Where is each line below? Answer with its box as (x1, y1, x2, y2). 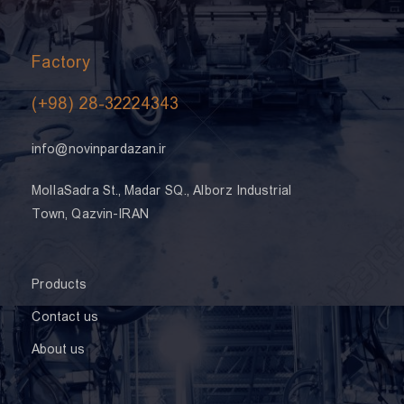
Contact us (32, 306, 98, 331)
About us (32, 338, 85, 363)
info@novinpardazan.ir (32, 138, 167, 163)
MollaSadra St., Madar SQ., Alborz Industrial (32, 179, 292, 205)
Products (32, 273, 87, 298)
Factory (32, 48, 90, 80)
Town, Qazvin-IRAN (32, 203, 150, 228)
